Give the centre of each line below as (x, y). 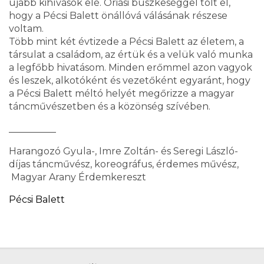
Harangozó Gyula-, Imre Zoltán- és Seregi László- (123, 151)
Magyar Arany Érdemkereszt (77, 177)
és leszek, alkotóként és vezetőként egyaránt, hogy (130, 80)
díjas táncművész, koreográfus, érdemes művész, (124, 164)
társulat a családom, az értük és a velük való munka (131, 55)
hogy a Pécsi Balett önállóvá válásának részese (118, 16)
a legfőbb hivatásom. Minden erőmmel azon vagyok (131, 67)
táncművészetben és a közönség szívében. (110, 106)
